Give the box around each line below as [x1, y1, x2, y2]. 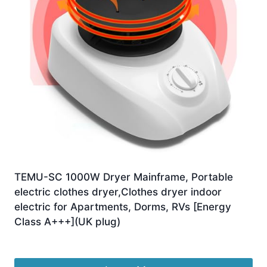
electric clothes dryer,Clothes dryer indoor [14, 185, 222, 198]
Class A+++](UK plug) [14, 215, 120, 228]
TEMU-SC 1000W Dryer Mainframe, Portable [14, 170, 233, 183]
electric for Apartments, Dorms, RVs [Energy [14, 200, 231, 213]
